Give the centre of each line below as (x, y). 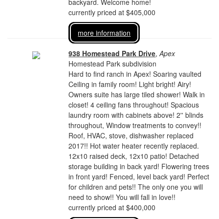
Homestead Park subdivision (113, 64)
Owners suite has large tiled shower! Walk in (137, 94)
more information (104, 33)
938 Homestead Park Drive (112, 53)
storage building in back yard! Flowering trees (139, 166)
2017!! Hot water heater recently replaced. (134, 146)
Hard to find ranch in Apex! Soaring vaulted (135, 74)
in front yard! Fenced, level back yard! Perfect (139, 176)
